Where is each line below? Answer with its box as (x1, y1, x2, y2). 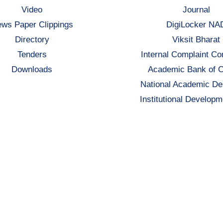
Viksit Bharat (172, 34, 220, 44)
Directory (14, 34, 49, 44)
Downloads (11, 64, 52, 74)
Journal (182, 4, 210, 14)
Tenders (17, 49, 47, 59)
